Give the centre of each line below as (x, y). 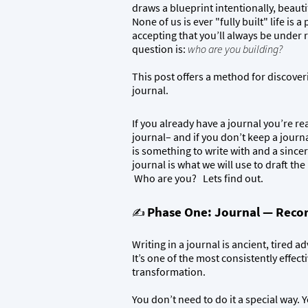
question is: (160, 49)
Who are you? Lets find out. (199, 178)
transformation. (169, 272)
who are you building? (235, 49)
